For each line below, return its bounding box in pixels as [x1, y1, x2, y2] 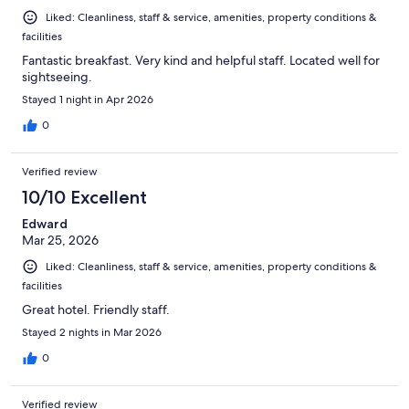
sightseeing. [22, 68, 92, 86]
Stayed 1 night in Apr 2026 [22, 92, 153, 108]
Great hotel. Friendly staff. [22, 301, 170, 319]
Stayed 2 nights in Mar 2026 [22, 325, 162, 341]
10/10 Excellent [22, 186, 147, 209]
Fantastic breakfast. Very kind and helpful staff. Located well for [22, 52, 380, 69]
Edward [22, 215, 68, 233]
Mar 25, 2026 [22, 232, 99, 249]
